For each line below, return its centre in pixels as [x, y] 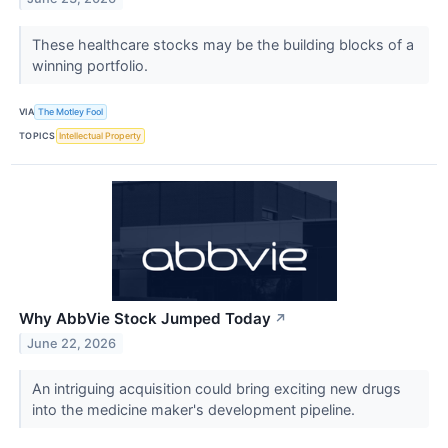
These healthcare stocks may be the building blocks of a [222, 44]
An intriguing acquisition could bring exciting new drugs [216, 389]
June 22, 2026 [72, 343]
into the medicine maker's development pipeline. [195, 410]
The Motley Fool [71, 112]
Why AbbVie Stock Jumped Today [145, 319]
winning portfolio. [91, 65]
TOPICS [37, 136]
